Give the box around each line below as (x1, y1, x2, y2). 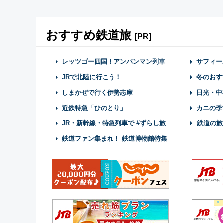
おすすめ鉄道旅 (46, 28, 135, 42)
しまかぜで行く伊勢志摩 (62, 89, 133, 96)
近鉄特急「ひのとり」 (62, 104, 126, 111)
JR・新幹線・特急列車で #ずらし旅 (62, 119, 166, 127)
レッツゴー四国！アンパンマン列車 (62, 58, 165, 65)
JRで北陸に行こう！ (62, 73, 121, 81)
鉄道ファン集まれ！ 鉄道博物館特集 (62, 135, 167, 142)
